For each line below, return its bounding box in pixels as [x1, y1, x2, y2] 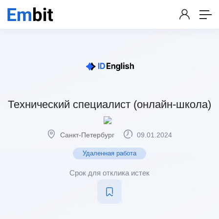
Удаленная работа [83, 150, 136, 157]
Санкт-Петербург [60, 131, 114, 139]
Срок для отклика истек [69, 169, 150, 177]
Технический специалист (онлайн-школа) [8, 98, 211, 110]
